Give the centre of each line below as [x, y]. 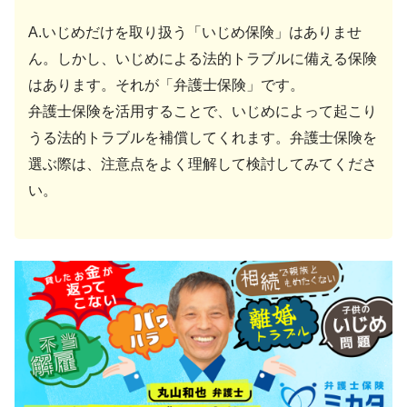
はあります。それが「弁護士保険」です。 [166, 84]
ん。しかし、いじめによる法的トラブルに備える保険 [203, 58]
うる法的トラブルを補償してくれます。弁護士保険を [203, 137]
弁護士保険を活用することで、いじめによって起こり [203, 111]
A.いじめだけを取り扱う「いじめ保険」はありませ [195, 32]
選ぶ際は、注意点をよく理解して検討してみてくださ [203, 164]
